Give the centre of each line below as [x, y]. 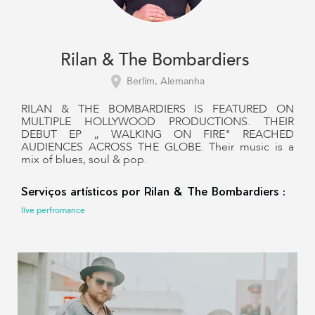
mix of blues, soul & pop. [84, 160]
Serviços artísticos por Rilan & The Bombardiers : [153, 191]
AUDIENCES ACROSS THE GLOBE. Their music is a [157, 147]
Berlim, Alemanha [165, 81]
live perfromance [53, 210]
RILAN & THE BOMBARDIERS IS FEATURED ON [157, 109]
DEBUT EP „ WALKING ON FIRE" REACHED [157, 134]
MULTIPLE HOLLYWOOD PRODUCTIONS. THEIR [157, 122]
